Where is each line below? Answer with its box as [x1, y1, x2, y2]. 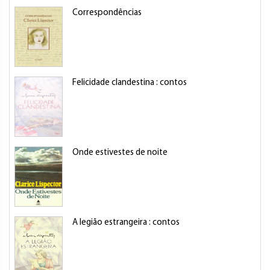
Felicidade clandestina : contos [72, 78, 187, 87]
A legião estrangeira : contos [72, 218, 180, 227]
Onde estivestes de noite [72, 148, 168, 157]
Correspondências [72, 8, 142, 17]
